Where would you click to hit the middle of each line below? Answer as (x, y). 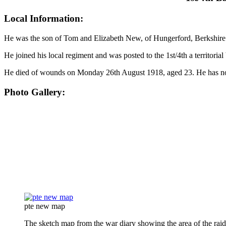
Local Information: (44, 19)
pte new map (45, 206)
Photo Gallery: (35, 92)
